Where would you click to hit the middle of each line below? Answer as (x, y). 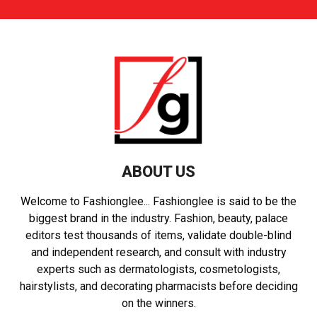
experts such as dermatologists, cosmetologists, (158, 270)
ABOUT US (158, 172)
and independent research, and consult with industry (158, 253)
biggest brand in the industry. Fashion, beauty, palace (158, 219)
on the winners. (158, 304)
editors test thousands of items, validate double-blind (158, 236)
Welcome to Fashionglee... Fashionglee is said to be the (158, 202)
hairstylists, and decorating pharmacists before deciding (158, 287)
